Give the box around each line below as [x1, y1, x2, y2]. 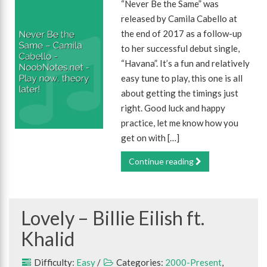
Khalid [21, 227, 74, 250]
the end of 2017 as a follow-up [121, 28, 243, 39]
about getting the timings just [121, 88, 239, 98]
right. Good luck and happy [121, 103, 226, 113]
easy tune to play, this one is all [121, 73, 243, 83]
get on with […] [121, 132, 180, 143]
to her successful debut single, [121, 43, 240, 54]
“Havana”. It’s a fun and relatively [121, 58, 250, 69]
